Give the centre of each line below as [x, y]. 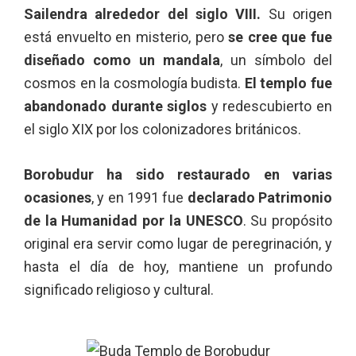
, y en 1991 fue [139, 197]
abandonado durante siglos [116, 106]
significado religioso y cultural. [119, 289]
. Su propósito [288, 220]
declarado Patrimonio [260, 197]
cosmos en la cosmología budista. [134, 83]
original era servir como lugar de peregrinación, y [178, 243]
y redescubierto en [270, 106]
